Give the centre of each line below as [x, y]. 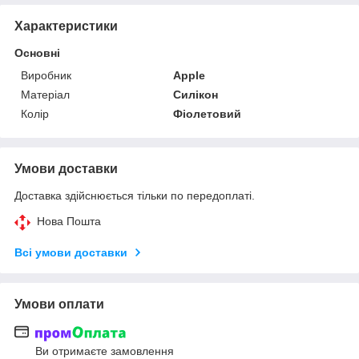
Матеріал [45, 95]
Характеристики [66, 26]
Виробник [46, 76]
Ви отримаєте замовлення [105, 351]
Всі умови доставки [71, 253]
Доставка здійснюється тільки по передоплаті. [135, 196]
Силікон [196, 95]
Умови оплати [59, 305]
